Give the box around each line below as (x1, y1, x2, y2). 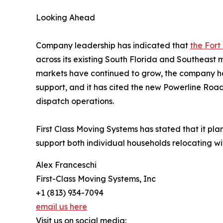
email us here (36, 201, 87, 212)
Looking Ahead (36, 12, 95, 22)
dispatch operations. (36, 96, 114, 106)
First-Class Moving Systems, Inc (36, 173, 156, 184)
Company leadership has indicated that (36, 40, 190, 50)
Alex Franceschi (36, 159, 97, 170)
